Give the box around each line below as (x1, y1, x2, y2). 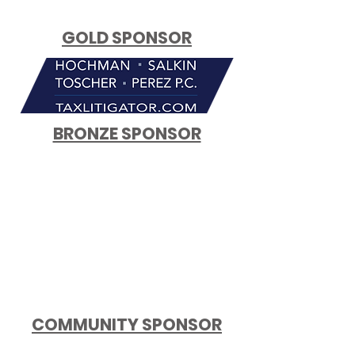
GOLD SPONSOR (62, 26, 192, 49)
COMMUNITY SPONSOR (32, 313, 222, 336)
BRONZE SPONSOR (52, 122, 201, 145)
